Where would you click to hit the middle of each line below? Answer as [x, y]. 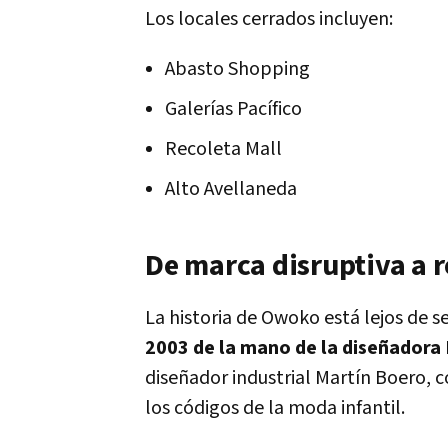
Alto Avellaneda [231, 189]
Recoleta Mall [223, 149]
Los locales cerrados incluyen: [269, 19]
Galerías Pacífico [233, 109]
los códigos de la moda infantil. [275, 408]
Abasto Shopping [237, 69]
